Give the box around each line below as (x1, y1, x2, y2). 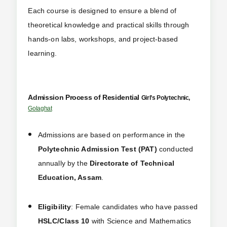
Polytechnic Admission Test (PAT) (37, 145, 157, 154)
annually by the (37, 159, 90, 168)
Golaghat (28, 105, 52, 112)
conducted (157, 145, 194, 154)
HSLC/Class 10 (37, 217, 90, 225)
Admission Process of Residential (28, 93, 141, 102)
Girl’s (141, 94, 157, 102)
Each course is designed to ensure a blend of (28, 6, 177, 15)
